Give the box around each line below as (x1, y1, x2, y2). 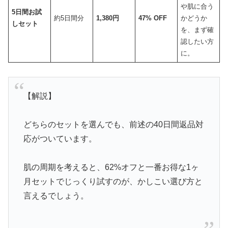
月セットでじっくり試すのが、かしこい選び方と (23, 177, 203, 186)
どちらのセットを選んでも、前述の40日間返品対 (23, 120, 204, 129)
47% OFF (138, 14, 167, 22)
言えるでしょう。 (23, 191, 89, 201)
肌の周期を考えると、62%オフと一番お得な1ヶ (23, 163, 199, 172)
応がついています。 (23, 134, 97, 144)
